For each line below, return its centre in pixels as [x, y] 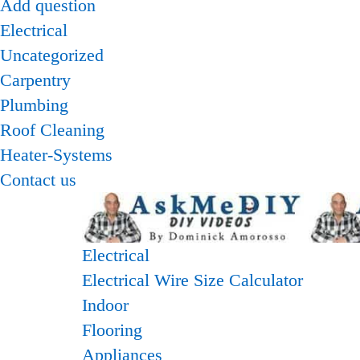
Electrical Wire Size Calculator [192, 280]
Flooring [112, 330]
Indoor [105, 305]
